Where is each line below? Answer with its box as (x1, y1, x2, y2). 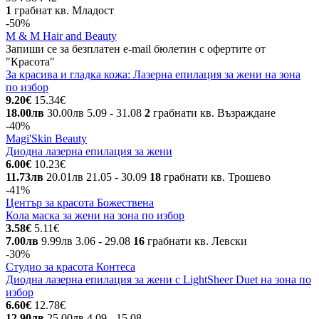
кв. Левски (194, 235, 247, 247)
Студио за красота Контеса (6, 261, 135, 273)
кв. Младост (55, 4, 114, 16)
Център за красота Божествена (6, 197, 154, 209)
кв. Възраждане (200, 107, 276, 119)
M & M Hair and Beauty (6, 30, 117, 42)
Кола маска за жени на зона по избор (6, 209, 184, 221)
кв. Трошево (211, 171, 271, 183)
